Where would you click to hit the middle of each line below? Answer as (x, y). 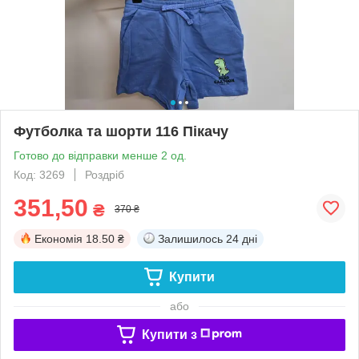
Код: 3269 (39, 174)
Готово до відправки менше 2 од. (100, 155)
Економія (58, 238)
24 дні (242, 238)
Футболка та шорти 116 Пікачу (121, 131)
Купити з (169, 334)
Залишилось (190, 238)
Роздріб (105, 174)
